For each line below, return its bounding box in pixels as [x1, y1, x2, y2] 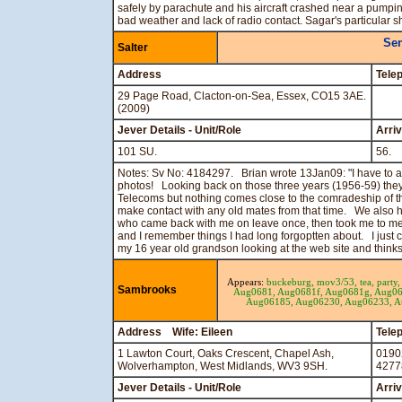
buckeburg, [266, 277, 317, 287]
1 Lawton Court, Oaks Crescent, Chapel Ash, [118, 347, 334, 360]
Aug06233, [345, 297, 394, 307]
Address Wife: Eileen [118, 326, 232, 338]
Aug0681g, [325, 287, 374, 297]
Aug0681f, [277, 287, 325, 297]
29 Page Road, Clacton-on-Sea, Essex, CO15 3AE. [118, 90, 366, 102]
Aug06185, [246, 297, 295, 307]
